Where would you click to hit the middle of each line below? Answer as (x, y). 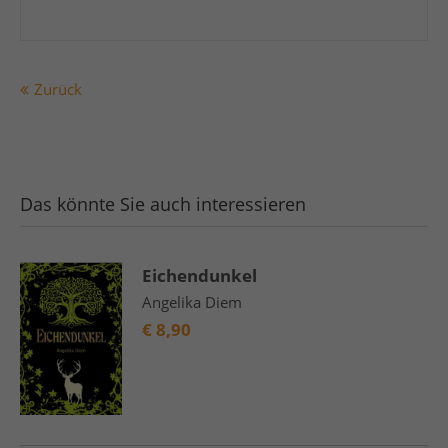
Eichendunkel (199, 275)
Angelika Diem (192, 302)
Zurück (58, 89)
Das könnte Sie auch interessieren (163, 204)
